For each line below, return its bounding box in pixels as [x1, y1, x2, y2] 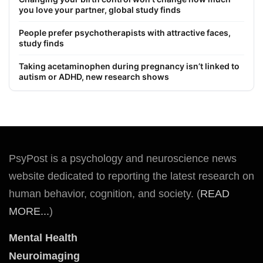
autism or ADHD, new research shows [19, 71, 169, 82]
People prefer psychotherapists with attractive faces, [19, 27, 231, 38]
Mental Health [9, 231, 77, 244]
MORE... [9, 205, 49, 217]
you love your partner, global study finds [19, 4, 181, 15]
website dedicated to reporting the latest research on [9, 170, 254, 182]
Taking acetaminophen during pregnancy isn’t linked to [19, 60, 240, 71]
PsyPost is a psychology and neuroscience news [9, 152, 237, 164]
